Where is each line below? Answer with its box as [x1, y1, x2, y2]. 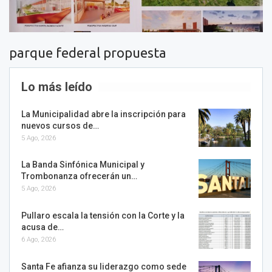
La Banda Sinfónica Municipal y [21, 160, 144, 170]
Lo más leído [21, 79, 92, 94]
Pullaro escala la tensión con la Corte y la [21, 210, 185, 220]
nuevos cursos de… [21, 120, 99, 131]
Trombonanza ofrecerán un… [21, 171, 137, 182]
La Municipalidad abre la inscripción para [21, 109, 186, 119]
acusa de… [21, 222, 64, 232]
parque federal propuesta [9, 44, 166, 60]
